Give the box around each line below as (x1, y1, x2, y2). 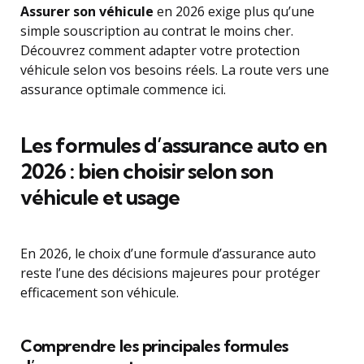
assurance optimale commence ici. (20, 80, 226, 98)
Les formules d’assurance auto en (20, 132, 327, 158)
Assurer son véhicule (20, 2, 154, 20)
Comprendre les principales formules (20, 336, 288, 356)
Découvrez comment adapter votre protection (20, 41, 300, 59)
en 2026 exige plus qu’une (154, 2, 314, 20)
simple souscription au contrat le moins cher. (20, 22, 293, 40)
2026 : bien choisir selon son (20, 158, 273, 184)
